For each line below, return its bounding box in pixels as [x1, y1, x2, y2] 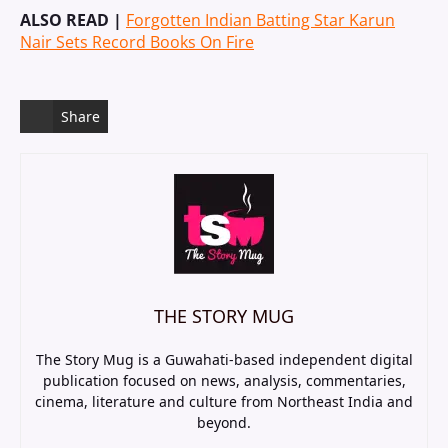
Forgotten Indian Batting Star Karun [126, 9, 395, 31]
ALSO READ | [20, 9, 126, 31]
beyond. [197, 413, 251, 432]
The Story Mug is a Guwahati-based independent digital [35, 350, 413, 369]
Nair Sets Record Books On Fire [20, 31, 254, 53]
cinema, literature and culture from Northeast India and [35, 392, 413, 411]
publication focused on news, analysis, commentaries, [42, 371, 406, 390]
